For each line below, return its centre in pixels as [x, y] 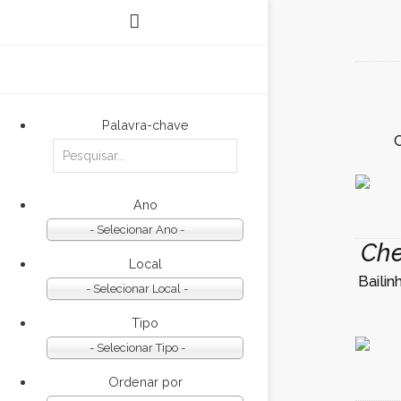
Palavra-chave [145, 125]
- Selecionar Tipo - [137, 348]
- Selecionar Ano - [137, 230]
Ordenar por [145, 382]
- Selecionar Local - [137, 289]
